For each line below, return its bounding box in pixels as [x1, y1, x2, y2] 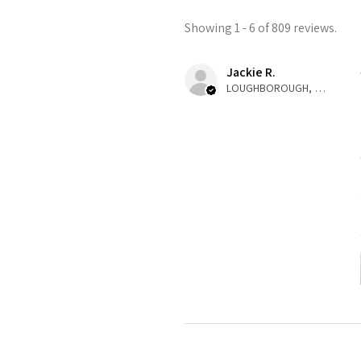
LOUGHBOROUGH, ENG [314, 80, 326, 95]
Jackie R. [226, 63, 276, 81]
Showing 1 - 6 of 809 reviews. [185, 19, 337, 36]
